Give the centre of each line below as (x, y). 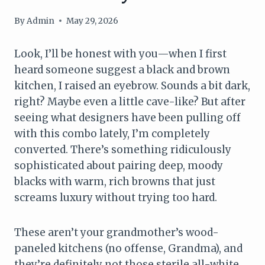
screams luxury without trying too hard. (116, 197)
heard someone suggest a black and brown (122, 70)
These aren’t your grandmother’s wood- (117, 232)
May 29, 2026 (93, 21)
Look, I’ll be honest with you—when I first (120, 54)
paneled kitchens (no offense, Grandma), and (128, 248)
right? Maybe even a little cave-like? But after (130, 101)
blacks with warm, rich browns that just (115, 181)
